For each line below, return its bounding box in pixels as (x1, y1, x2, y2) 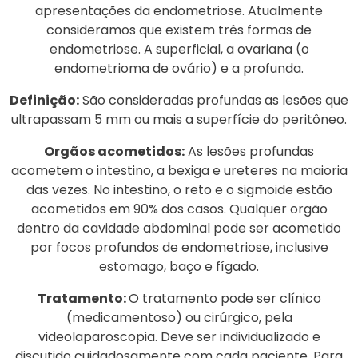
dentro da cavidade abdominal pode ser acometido (17, 218, 341, 237)
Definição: (10, 90, 79, 109)
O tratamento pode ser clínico (128, 288, 321, 308)
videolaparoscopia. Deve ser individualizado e (38, 327, 320, 346)
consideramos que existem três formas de (46, 20, 312, 39)
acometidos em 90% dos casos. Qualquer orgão (30, 199, 328, 218)
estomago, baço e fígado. (99, 257, 259, 276)
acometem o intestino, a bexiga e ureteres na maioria (10, 161, 348, 180)
